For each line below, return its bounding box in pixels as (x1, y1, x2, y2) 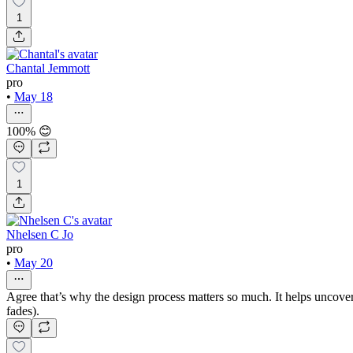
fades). (6, 303, 39, 318)
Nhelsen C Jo (6, 227, 73, 241)
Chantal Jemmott (6, 61, 90, 76)
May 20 (14, 255, 53, 269)
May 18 (14, 90, 53, 104)
